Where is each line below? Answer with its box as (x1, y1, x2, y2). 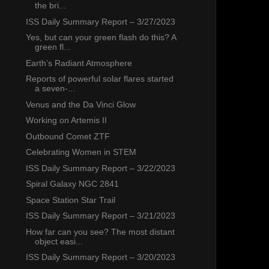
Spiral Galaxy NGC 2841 (25, 179, 119, 189)
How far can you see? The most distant (25, 226, 175, 237)
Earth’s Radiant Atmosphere (25, 58, 132, 68)
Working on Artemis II (25, 115, 107, 125)
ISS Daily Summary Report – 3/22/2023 (25, 163, 175, 173)
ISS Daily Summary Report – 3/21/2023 (25, 211, 175, 221)
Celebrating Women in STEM (25, 147, 136, 157)
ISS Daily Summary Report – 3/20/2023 (25, 252, 175, 262)
